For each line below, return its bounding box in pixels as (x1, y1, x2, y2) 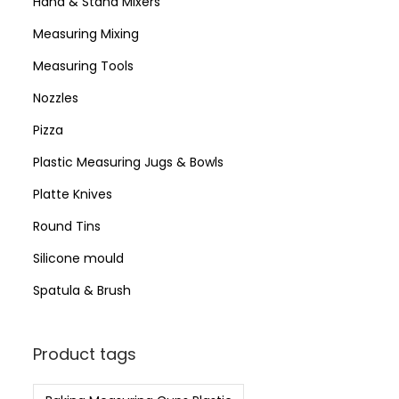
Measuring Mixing (33, 24, 139, 43)
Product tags (33, 342, 136, 365)
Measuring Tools (33, 56, 134, 75)
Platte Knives (33, 184, 112, 203)
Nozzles (33, 88, 78, 107)
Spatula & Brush (33, 281, 131, 299)
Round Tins (33, 216, 101, 235)
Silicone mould (33, 248, 124, 267)
